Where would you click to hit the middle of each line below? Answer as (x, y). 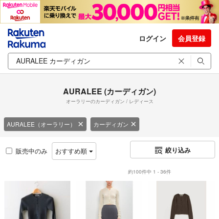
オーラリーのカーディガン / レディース (109, 101)
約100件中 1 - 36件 (150, 171)
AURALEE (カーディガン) (109, 91)
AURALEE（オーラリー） (41, 124)
